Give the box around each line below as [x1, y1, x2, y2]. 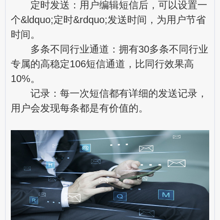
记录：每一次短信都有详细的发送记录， [11, 87, 207, 99]
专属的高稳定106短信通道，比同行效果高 [11, 58, 194, 69]
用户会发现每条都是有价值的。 [11, 102, 148, 113]
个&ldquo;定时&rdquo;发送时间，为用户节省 [11, 14, 206, 25]
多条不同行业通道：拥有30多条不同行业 [11, 43, 208, 55]
